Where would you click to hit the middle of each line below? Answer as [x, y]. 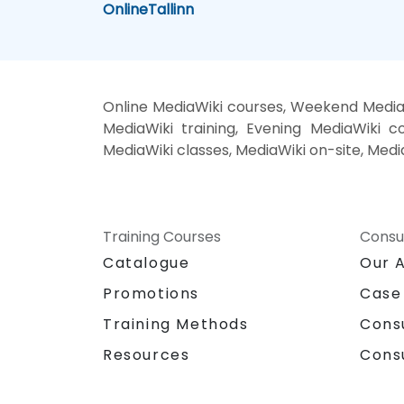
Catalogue [147, 262]
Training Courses [162, 236]
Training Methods [176, 324]
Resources [147, 354]
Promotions [151, 293]
